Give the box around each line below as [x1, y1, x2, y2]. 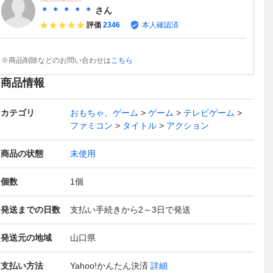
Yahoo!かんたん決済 [70, 261, 148, 271]
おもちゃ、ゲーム [70, 108, 138, 118]
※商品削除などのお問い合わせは [1, 56, 111, 65]
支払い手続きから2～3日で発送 [70, 205, 191, 215]
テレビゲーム [183, 108, 235, 118]
